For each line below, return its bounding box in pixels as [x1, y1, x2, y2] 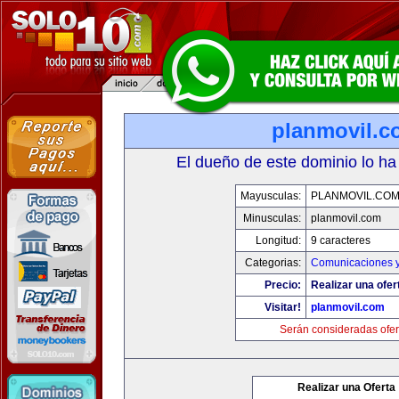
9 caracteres [311, 234, 370, 247]
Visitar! [265, 301, 301, 313]
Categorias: [245, 256, 301, 269]
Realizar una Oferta [297, 381, 395, 394]
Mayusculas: [240, 190, 301, 202]
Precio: [265, 279, 301, 291]
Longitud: [256, 234, 301, 247]
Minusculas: [243, 212, 301, 224]
